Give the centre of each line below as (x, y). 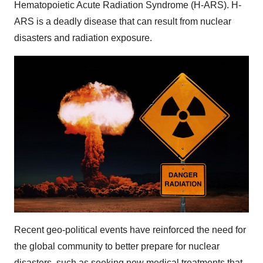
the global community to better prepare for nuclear (117, 246)
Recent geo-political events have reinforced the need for (130, 230)
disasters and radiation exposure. (83, 38)
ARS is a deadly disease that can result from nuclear (123, 21)
